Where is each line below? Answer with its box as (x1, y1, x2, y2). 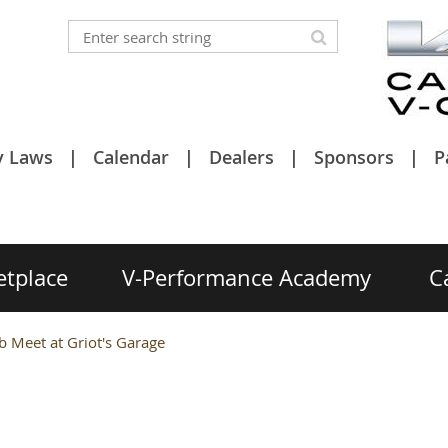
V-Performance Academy (122, 263, 371, 292)
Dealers (209, 145, 274, 169)
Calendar (93, 145, 169, 169)
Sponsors (314, 145, 394, 169)
